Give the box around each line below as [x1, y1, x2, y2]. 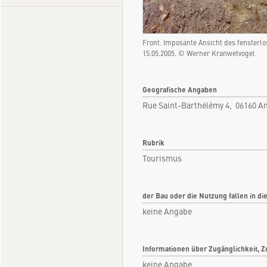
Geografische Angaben [142, 84, 217, 95]
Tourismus [142, 152, 182, 164]
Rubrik [142, 137, 164, 148]
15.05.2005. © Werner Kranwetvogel [142, 48, 255, 58]
